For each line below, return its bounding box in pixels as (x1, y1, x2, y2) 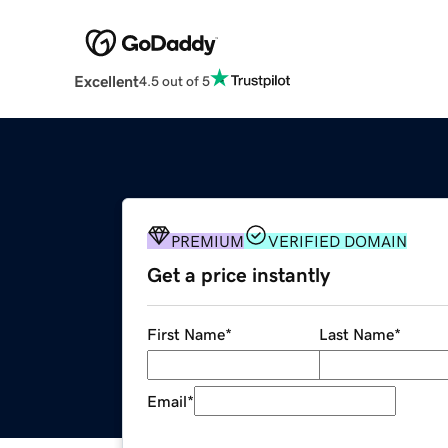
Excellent (73, 73, 139, 90)
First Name (147, 326, 225, 343)
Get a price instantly (147, 265, 330, 286)
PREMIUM (171, 233, 244, 250)
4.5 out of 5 (138, 73, 210, 88)
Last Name (318, 326, 394, 343)
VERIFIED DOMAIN (268, 233, 407, 250)
